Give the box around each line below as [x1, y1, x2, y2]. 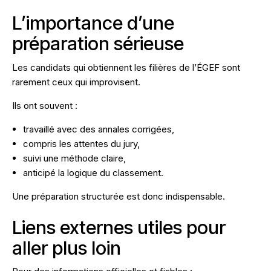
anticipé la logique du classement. [23, 166, 163, 178]
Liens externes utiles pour [12, 215, 226, 238]
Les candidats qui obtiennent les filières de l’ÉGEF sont [12, 61, 240, 73]
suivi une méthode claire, [23, 152, 126, 164]
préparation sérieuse [12, 31, 184, 54]
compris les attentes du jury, [23, 137, 140, 149]
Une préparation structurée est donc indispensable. [12, 190, 225, 202]
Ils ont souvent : [12, 99, 77, 111]
